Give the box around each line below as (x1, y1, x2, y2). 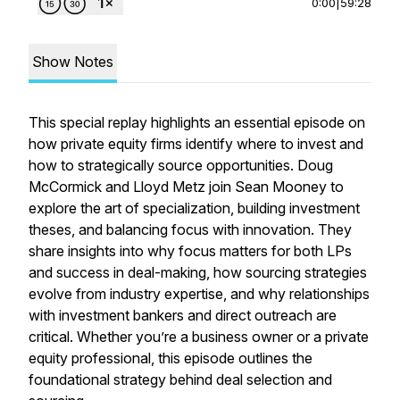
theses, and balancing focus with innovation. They (29, 221, 352, 238)
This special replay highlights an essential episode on (29, 113, 365, 131)
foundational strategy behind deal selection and (29, 371, 332, 388)
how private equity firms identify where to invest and (29, 135, 363, 153)
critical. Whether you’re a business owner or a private (29, 328, 369, 346)
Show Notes (32, 53, 113, 71)
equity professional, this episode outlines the (29, 349, 312, 367)
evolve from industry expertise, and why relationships (29, 285, 370, 303)
